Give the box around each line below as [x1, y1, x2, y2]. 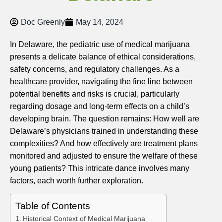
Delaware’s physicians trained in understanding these [10, 127, 198, 135]
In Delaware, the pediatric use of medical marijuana [10, 40, 190, 49]
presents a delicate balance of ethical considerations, [10, 53, 196, 61]
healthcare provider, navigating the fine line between [10, 77, 193, 86]
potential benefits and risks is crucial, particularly [10, 90, 179, 98]
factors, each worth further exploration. [10, 176, 143, 185]
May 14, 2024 [76, 18, 123, 26]
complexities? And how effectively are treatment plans [10, 139, 198, 148]
